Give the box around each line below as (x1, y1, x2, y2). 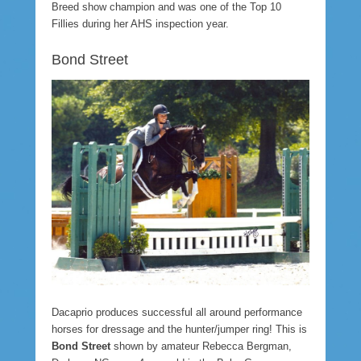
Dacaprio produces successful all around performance (52, 306, 302, 319)
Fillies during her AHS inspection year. (52, 17, 229, 30)
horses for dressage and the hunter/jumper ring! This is (52, 323, 307, 336)
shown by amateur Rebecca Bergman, (110, 340, 292, 353)
